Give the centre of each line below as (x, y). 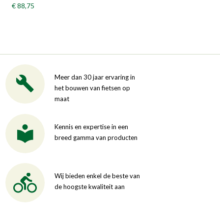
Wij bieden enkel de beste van (97, 176)
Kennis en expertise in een (91, 126)
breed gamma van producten (96, 137)
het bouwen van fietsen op (92, 88)
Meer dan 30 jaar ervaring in (95, 77)
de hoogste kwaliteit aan (90, 186)
